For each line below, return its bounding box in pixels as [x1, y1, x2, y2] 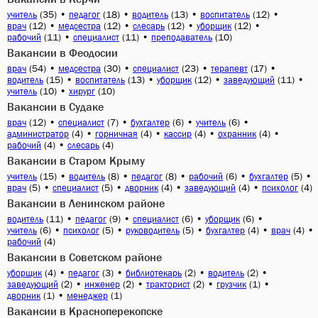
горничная [95, 128, 138, 139]
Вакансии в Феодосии [7, 46, 118, 59]
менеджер [67, 290, 108, 301]
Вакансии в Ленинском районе [7, 197, 165, 209]
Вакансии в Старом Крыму [7, 154, 145, 167]
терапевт [211, 63, 248, 74]
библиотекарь [126, 268, 182, 278]
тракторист [146, 279, 190, 290]
